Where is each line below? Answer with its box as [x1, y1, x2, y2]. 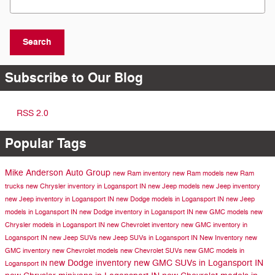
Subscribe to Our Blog [5, 69, 143, 87]
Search [23, 36, 52, 48]
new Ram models [172, 169, 226, 177]
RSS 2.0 [14, 107, 48, 118]
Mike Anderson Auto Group [5, 167, 113, 178]
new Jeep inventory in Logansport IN [5, 195, 116, 203]
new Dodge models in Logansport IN [116, 195, 226, 203]
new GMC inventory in [181, 220, 247, 229]
